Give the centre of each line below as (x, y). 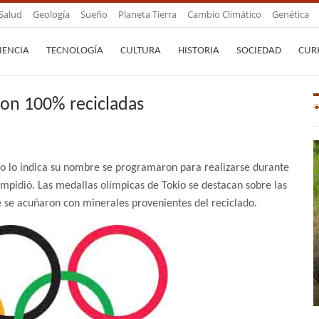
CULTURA (141, 51)
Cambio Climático (224, 14)
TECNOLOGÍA (75, 51)
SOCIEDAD (259, 51)
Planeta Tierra (147, 14)
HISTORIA (199, 51)
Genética (291, 14)
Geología (51, 14)
